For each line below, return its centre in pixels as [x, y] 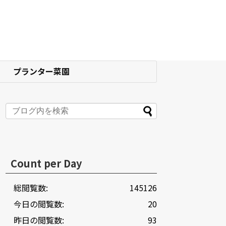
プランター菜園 [41, 71]
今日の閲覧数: [39, 204]
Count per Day [46, 163]
